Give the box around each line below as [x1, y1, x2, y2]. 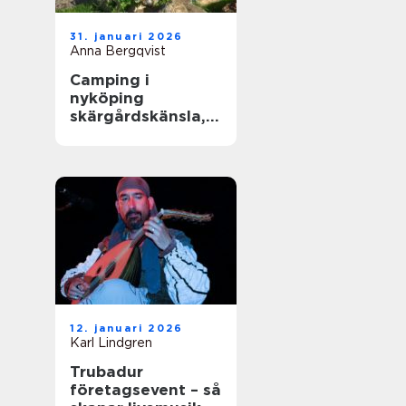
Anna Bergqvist [70, 43, 166, 58]
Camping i [70, 71, 150, 89]
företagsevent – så [70, 381, 221, 399]
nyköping [70, 89, 144, 107]
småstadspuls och [70, 125, 214, 143]
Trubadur [70, 362, 143, 381]
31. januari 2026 [70, 30, 184, 43]
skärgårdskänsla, [70, 107, 206, 125]
